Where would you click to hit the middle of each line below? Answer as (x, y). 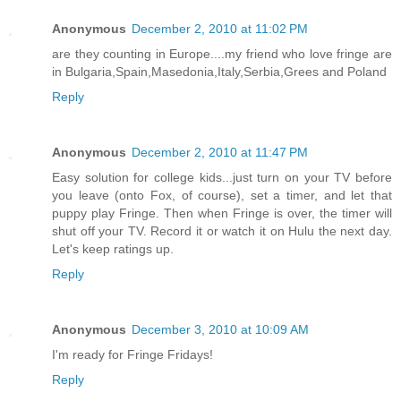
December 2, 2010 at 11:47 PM (220, 153)
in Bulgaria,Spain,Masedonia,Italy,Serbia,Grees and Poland (219, 72)
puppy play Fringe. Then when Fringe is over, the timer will (222, 213)
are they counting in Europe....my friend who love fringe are (222, 54)
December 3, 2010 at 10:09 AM (220, 330)
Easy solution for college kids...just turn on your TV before (222, 178)
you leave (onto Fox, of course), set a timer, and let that (222, 196)
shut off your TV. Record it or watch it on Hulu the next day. (222, 231)
